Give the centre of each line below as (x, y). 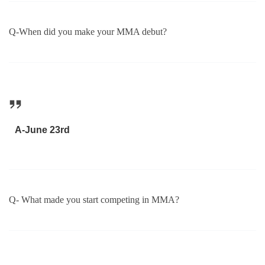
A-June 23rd (42, 130)
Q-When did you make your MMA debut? (88, 31)
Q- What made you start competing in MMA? (94, 200)
